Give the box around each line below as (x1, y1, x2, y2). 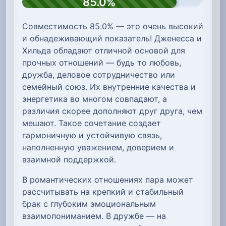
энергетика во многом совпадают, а (22, 94, 167, 104)
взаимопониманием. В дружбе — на (22, 211, 166, 221)
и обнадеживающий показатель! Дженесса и (22, 33, 202, 44)
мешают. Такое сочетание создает (22, 118, 161, 129)
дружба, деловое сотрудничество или (22, 70, 175, 80)
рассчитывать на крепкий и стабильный (22, 187, 184, 197)
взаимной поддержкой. (22, 154, 116, 165)
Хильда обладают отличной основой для (22, 45, 185, 56)
